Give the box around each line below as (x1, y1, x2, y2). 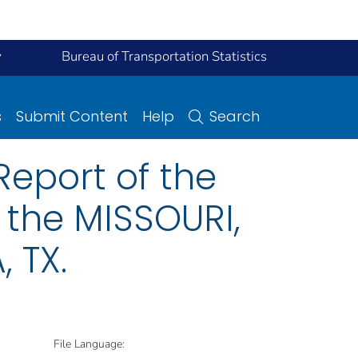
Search (209, 105, 260, 126)
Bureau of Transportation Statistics (62, 47, 267, 66)
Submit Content (16, 105, 128, 126)
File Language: (54, 336, 125, 352)
